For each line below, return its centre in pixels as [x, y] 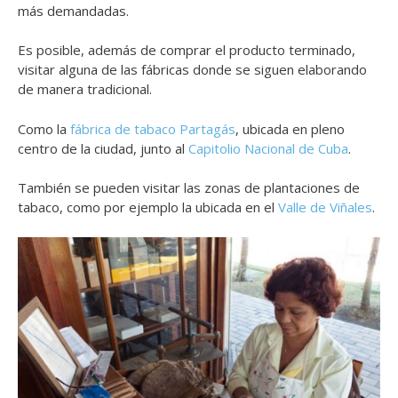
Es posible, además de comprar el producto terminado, [187, 50]
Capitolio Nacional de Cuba [268, 148]
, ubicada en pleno [290, 128]
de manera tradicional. [85, 89]
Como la [44, 128]
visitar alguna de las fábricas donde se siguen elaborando [192, 70]
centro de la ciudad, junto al [103, 148]
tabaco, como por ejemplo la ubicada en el [148, 207]
